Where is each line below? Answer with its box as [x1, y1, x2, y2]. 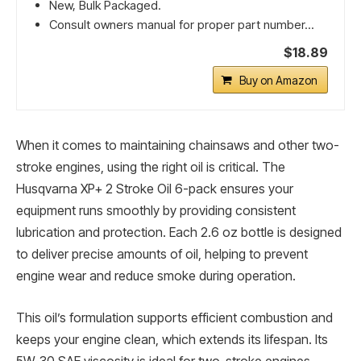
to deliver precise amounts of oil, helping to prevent [16, 247, 308, 263]
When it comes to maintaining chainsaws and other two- [16, 138, 339, 154]
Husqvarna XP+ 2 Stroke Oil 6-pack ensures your [16, 181, 293, 197]
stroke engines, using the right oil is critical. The [16, 160, 285, 176]
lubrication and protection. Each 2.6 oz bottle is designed [16, 225, 342, 241]
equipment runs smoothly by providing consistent [16, 203, 296, 219]
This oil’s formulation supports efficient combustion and [16, 309, 333, 326]
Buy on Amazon [239, 73, 317, 88]
